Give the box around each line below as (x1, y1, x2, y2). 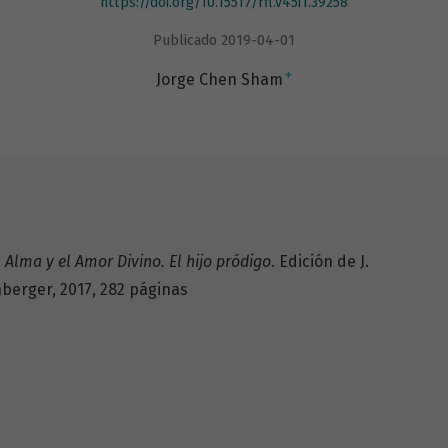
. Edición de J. (271, 251, 369, 271)
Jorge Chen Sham (156, 69, 283, 89)
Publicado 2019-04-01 (153, 31, 295, 49)
